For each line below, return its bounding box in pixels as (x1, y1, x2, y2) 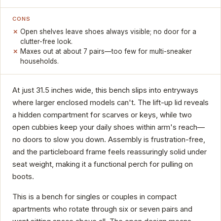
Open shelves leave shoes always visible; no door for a (20, 28, 197, 36)
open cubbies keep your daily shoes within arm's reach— (12, 123, 205, 132)
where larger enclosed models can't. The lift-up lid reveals (12, 98, 209, 108)
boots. (12, 172, 34, 182)
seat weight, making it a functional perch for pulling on (12, 160, 193, 169)
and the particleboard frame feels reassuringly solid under (12, 147, 207, 157)
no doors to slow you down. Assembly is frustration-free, (12, 135, 205, 145)
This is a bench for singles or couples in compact (12, 192, 177, 202)
